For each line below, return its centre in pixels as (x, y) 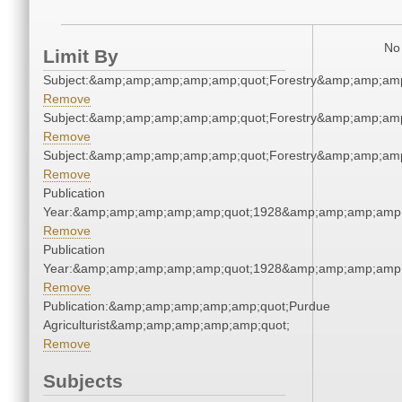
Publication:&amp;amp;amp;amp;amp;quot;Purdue (187, 306)
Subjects (83, 381)
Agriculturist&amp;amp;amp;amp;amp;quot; (166, 325)
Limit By (81, 57)
